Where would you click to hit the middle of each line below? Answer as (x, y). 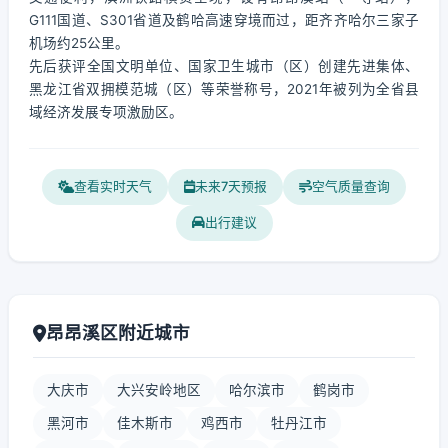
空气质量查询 (351, 186)
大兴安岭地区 (159, 390)
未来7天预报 (231, 186)
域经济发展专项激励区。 (106, 112)
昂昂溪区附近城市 (118, 332)
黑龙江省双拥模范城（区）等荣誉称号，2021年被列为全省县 (224, 89)
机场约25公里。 (79, 43)
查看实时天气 (113, 186)
